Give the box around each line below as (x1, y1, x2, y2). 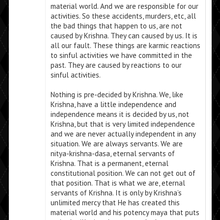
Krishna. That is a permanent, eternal (50, 159, 168, 168)
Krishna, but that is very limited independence (50, 119, 195, 129)
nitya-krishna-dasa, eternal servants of (50, 149, 175, 159)
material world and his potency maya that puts (50, 208, 199, 218)
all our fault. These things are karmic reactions (50, 41, 200, 51)
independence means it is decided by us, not (50, 110, 189, 119)
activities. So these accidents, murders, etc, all (50, 11, 196, 21)
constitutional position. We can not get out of (50, 168, 195, 178)
